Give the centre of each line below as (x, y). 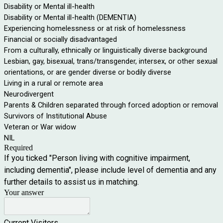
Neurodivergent (29, 94)
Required (18, 147)
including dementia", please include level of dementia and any (110, 170)
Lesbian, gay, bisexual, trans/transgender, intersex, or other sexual (111, 61)
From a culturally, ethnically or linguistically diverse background (106, 50)
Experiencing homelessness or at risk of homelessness (95, 28)
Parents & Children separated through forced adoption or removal (111, 105)
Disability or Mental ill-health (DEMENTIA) (70, 17)
